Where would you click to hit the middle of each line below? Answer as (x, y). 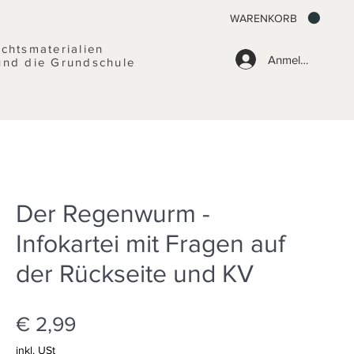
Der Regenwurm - (113, 213)
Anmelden (294, 59)
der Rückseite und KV (135, 273)
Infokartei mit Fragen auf (151, 243)
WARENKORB (264, 18)
